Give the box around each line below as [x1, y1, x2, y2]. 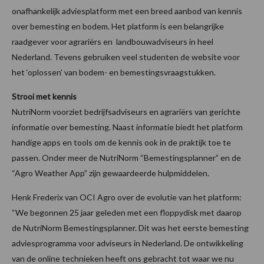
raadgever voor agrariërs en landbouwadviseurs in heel [12, 36, 213, 47]
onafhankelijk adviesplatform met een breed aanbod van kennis [12, 5, 242, 16]
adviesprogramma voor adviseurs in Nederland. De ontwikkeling [12, 237, 243, 248]
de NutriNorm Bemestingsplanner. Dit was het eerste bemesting [12, 222, 249, 233]
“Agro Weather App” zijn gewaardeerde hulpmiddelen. [12, 167, 209, 178]
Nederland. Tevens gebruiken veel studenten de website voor [12, 51, 240, 62]
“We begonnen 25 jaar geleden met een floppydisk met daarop [12, 207, 242, 217]
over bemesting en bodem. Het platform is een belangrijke [12, 21, 224, 31]
